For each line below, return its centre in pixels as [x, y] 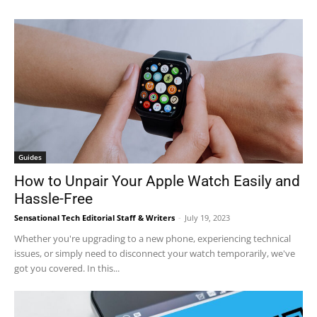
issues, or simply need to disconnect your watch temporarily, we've [155, 253]
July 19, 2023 [207, 218]
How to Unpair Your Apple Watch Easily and [157, 181]
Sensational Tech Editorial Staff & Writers [94, 218]
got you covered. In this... [67, 268]
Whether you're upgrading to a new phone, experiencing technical [152, 238]
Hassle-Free [53, 199]
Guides [30, 157]
